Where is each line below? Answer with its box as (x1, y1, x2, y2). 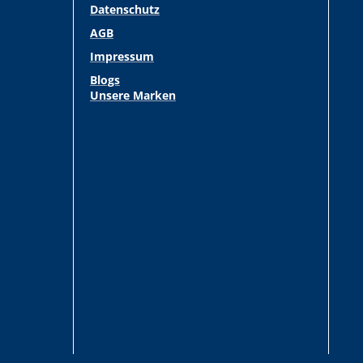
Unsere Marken (90, 88, 176, 103)
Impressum (90, 49, 154, 64)
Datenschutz (90, 2, 160, 17)
